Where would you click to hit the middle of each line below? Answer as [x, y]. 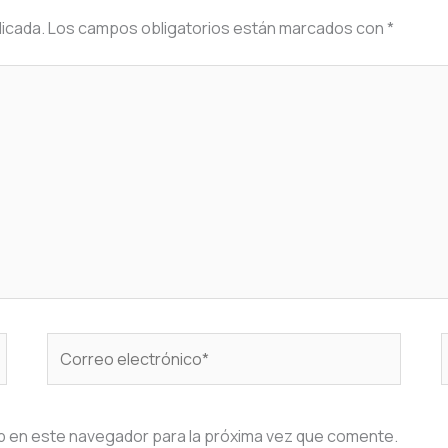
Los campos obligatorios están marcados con [217, 28]
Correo [73, 345]
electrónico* [92, 371]
